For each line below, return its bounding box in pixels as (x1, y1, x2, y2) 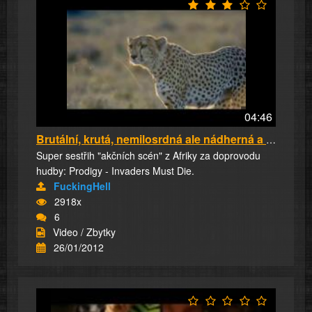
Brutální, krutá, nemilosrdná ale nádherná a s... (266, 132, 276, 147)
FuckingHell (54, 179, 111, 194)
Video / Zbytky (53, 225, 116, 240)
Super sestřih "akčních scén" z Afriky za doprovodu (36, 148, 260, 163)
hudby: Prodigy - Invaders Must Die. (36, 164, 194, 178)
